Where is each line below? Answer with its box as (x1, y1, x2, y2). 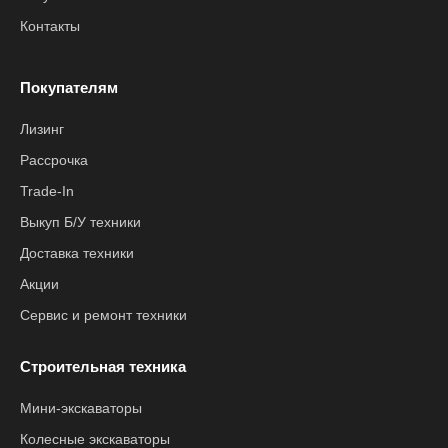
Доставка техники (20, 245, 134, 261)
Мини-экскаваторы (20, 400, 142, 416)
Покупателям (20, 79, 118, 96)
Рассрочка (20, 152, 88, 168)
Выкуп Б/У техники (20, 214, 141, 230)
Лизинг (20, 121, 64, 137)
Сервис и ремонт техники (20, 307, 187, 323)
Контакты (20, 18, 80, 34)
